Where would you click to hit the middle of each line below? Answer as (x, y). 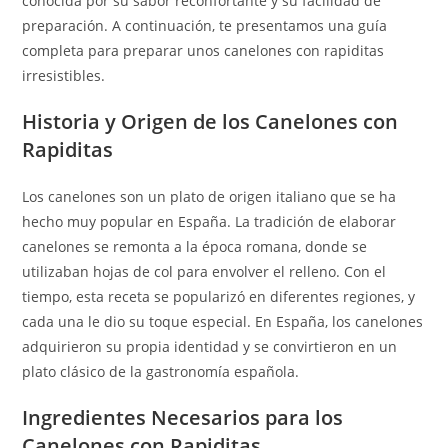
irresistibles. (64, 75)
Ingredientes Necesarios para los (183, 417)
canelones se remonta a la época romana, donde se (195, 246)
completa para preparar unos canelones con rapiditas (203, 50)
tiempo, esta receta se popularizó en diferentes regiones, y (219, 296)
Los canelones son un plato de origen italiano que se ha (209, 196)
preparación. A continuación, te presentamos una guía (205, 25)
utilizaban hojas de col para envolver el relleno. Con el (204, 271)
